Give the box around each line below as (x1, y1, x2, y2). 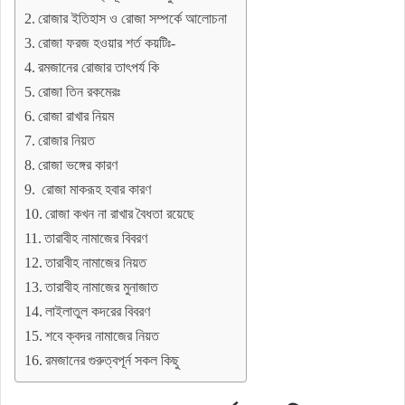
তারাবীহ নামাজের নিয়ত (45, 254, 147, 271)
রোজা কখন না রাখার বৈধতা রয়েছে (45, 205, 195, 222)
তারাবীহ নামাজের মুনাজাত (45, 278, 159, 296)
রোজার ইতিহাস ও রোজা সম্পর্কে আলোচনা (38, 10, 228, 27)
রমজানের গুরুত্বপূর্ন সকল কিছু (45, 352, 180, 369)
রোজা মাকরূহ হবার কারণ (38, 181, 152, 198)
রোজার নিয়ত (38, 132, 96, 149)
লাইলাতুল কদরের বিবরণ (45, 303, 151, 320)
